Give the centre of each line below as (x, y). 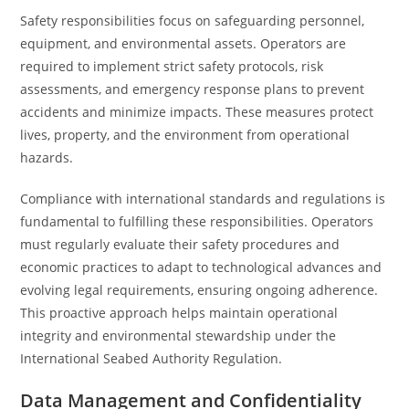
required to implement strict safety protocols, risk (172, 66)
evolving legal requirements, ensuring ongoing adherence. (199, 290)
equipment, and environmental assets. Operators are (184, 43)
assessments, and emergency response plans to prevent (193, 89)
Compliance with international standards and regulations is (203, 199)
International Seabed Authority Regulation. (152, 358)
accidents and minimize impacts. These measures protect (197, 112)
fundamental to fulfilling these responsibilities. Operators (197, 221)
